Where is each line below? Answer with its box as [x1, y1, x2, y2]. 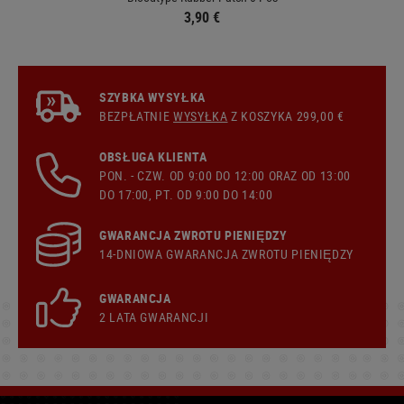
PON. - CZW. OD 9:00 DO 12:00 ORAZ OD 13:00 [99, 166, 351, 184]
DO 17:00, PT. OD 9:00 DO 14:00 [99, 185, 273, 203]
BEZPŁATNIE [99, 106, 174, 124]
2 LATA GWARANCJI [99, 308, 209, 326]
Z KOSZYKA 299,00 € [227, 106, 344, 124]
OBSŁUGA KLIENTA [99, 147, 207, 165]
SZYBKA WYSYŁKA [99, 87, 206, 106]
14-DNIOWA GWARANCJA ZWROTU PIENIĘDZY [99, 244, 354, 262]
